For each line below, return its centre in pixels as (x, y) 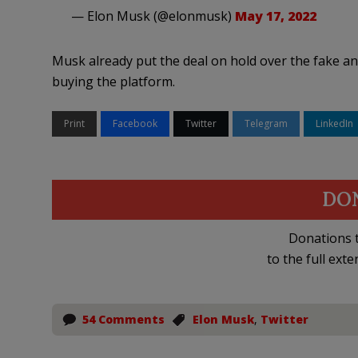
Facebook (135, 124)
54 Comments (123, 320)
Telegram (266, 124)
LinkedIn (334, 124)
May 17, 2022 (275, 16)
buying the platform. (113, 82)
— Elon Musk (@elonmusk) (153, 16)
